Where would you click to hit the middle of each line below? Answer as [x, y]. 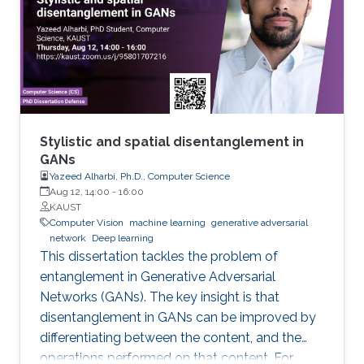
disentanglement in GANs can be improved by [178, 317]
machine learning [167, 222]
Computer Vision [87, 222]
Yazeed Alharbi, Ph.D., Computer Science [140, 176]
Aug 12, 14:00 [80, 191]
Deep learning [123, 238]
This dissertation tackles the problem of [159, 256]
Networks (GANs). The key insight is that [160, 297]
